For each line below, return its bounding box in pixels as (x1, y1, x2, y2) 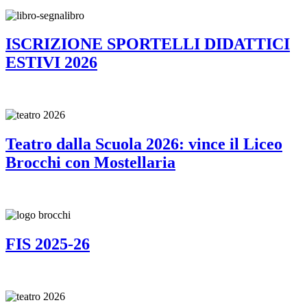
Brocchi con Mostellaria (5, 153, 175, 172)
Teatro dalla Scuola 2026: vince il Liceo (5, 135, 282, 153)
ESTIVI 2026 (5, 53, 97, 72)
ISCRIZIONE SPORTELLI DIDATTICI (5, 35, 290, 53)
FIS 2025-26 (5, 235, 90, 254)
